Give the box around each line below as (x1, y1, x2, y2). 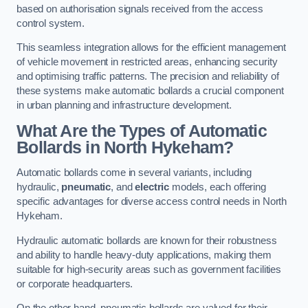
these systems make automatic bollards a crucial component (16, 85, 284, 97)
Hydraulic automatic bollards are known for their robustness (16, 234, 277, 246)
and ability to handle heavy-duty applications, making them (16, 249, 272, 261)
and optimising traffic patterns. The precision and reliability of (16, 71, 279, 82)
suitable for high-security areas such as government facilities (16, 263, 281, 275)
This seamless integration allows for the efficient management (16, 42, 287, 54)
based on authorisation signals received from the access (16, 3, 264, 14)
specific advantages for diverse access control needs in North (16, 196, 287, 208)
